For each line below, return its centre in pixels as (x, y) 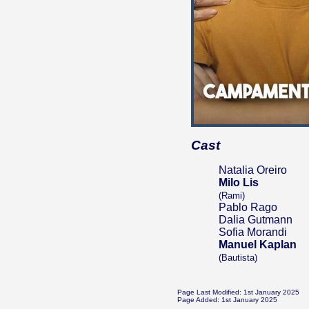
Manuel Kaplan (258, 245)
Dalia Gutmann (256, 220)
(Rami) (232, 196)
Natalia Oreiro (253, 170)
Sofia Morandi (253, 232)
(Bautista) (238, 258)
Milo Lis (239, 182)
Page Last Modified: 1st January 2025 (238, 292)
